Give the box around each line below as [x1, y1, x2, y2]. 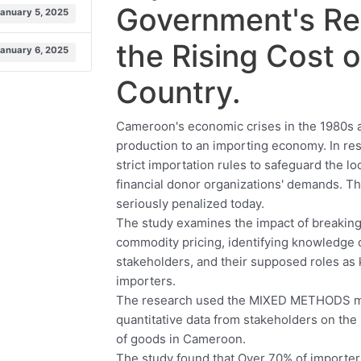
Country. [116, 74, 241, 111]
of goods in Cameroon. [116, 330, 246, 346]
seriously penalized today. [116, 195, 264, 211]
